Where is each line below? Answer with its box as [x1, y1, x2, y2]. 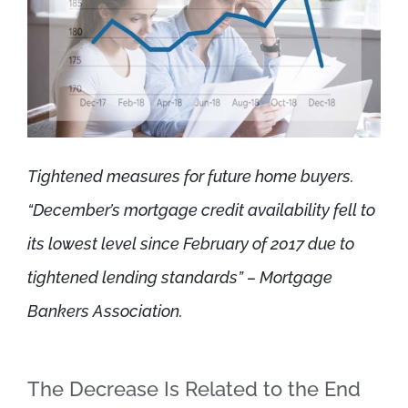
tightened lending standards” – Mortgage [27, 268, 332, 288]
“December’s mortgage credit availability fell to [27, 200, 375, 220]
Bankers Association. [27, 301, 183, 321]
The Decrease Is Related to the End [27, 377, 361, 402]
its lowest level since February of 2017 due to [27, 234, 354, 254]
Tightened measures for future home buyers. [27, 167, 354, 187]
